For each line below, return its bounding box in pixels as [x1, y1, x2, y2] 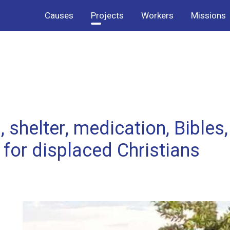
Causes [44, 9, 73, 22]
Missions [190, 9, 226, 22]
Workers [141, 9, 174, 22]
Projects [90, 9, 124, 22]
